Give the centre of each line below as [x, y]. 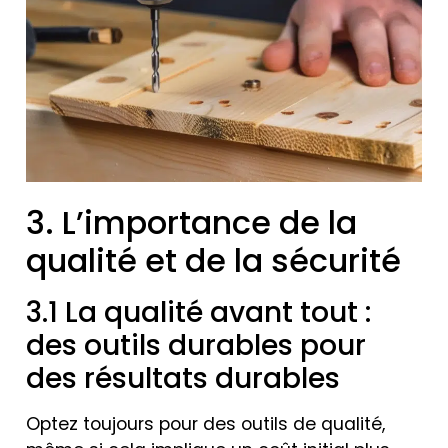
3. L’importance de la [191, 222]
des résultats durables [183, 378]
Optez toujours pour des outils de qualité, [205, 423]
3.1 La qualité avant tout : [198, 312]
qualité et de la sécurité [213, 260]
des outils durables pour [196, 345]
